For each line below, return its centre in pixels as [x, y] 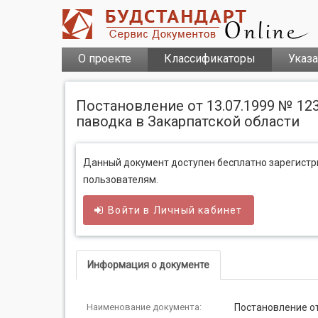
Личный [174, 210]
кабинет [219, 210]
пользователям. [121, 180]
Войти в [131, 210]
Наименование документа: [144, 307]
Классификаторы [210, 59]
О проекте [105, 59]
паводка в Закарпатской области [188, 121]
